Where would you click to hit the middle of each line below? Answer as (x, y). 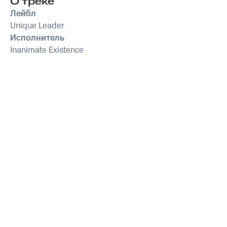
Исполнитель (37, 38)
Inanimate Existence (47, 50)
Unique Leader (37, 26)
